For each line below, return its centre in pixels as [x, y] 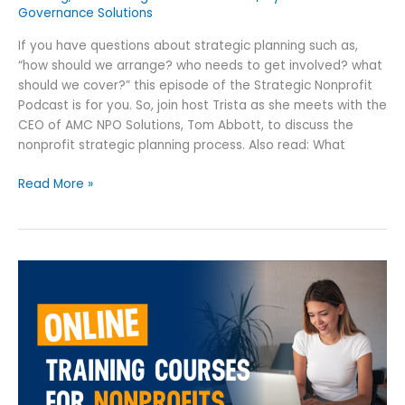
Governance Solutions [85, 13]
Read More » [56, 184]
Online [36, 309]
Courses [42, 349]
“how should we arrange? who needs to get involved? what [200, 66]
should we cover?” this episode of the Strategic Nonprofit [195, 86]
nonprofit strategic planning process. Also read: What [182, 146]
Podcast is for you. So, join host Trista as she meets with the [202, 106]
